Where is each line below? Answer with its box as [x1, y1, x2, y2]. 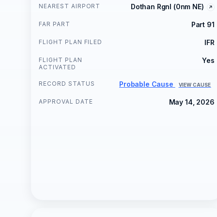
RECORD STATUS [39, 79, 95, 87]
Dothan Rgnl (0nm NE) [130, 2, 204, 11]
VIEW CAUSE [178, 81, 211, 88]
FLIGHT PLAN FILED [39, 38, 103, 46]
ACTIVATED [39, 63, 76, 71]
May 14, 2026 [169, 97, 215, 106]
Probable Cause [119, 79, 173, 88]
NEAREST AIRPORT [39, 2, 101, 10]
